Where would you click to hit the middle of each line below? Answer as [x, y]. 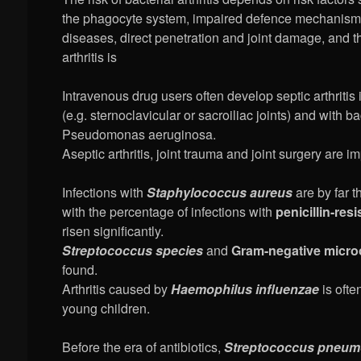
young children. [106, 309]
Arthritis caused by [117, 289]
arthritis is [90, 57]
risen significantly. [113, 231]
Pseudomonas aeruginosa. [139, 135]
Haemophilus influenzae [245, 289]
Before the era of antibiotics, [143, 347]
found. [80, 270]
